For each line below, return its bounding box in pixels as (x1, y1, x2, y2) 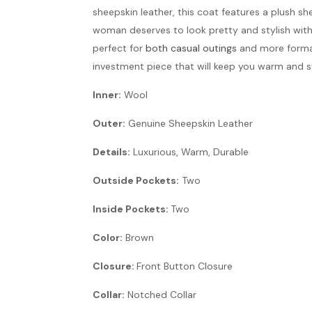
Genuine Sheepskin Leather (125, 117, 253, 130)
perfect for (93, 42, 146, 54)
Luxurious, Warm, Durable (130, 146, 249, 158)
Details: (93, 146, 130, 158)
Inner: (93, 88, 121, 101)
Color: (93, 231, 123, 244)
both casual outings (146, 42, 237, 54)
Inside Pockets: (93, 203, 171, 215)
